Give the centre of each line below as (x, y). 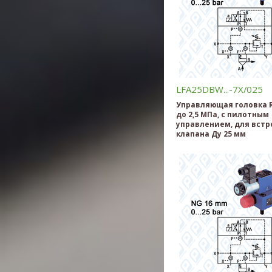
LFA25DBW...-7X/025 (219, 89)
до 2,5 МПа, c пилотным (223, 114)
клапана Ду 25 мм (211, 133)
